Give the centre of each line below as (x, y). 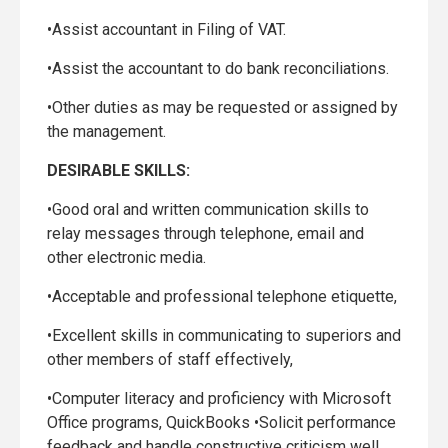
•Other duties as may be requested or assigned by (222, 107)
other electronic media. (126, 257)
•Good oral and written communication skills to (208, 209)
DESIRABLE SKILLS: (118, 170)
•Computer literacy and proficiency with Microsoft (219, 398)
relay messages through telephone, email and (205, 233)
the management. (106, 131)
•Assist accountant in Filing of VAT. (166, 29)
